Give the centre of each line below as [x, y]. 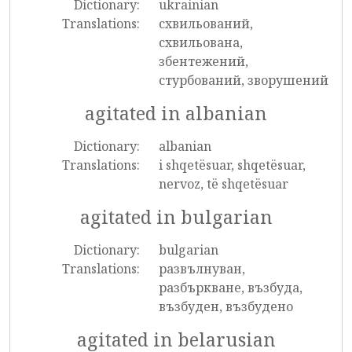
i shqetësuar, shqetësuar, [232, 165]
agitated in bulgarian [176, 217]
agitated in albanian [176, 113]
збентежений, [203, 61]
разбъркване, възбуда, [230, 288]
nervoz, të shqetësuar [223, 184]
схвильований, [205, 24]
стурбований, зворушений [243, 80]
